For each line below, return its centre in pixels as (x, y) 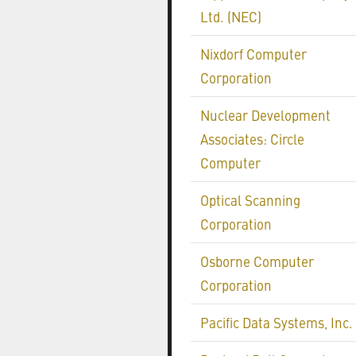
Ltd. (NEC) (231, 17)
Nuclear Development (265, 115)
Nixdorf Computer (253, 54)
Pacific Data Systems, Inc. (277, 323)
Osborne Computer (257, 261)
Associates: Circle (252, 139)
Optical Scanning (250, 200)
